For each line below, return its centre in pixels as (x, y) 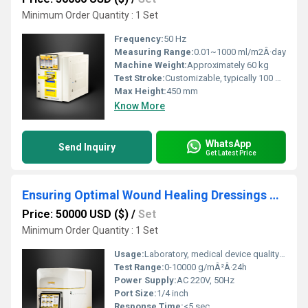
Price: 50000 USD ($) (75, 214)
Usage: (129, 254)
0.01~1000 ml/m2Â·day (240, 52)
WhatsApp (228, 143)
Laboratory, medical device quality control (212, 254)
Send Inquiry (87, 147)
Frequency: (139, 39)
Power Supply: (145, 280)
